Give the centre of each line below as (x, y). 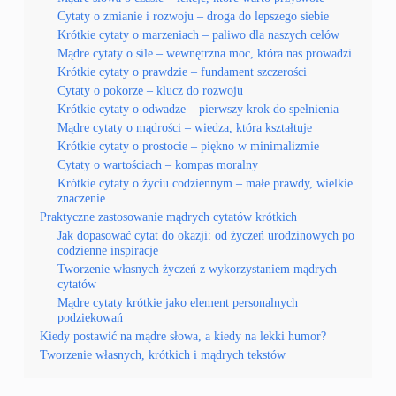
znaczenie (81, 198)
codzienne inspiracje (107, 251)
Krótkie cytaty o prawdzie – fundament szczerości (182, 72)
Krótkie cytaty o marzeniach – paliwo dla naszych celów (198, 35)
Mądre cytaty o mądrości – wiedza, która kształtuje (184, 128)
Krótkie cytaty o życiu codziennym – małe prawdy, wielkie (205, 183)
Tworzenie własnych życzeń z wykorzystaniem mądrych (197, 269)
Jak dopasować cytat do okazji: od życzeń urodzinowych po (206, 236)
